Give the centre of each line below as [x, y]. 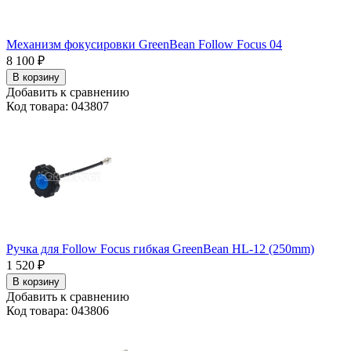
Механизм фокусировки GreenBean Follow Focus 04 [144, 44]
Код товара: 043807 [58, 106]
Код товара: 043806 [58, 310]
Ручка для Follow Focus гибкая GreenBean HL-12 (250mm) [160, 248]
